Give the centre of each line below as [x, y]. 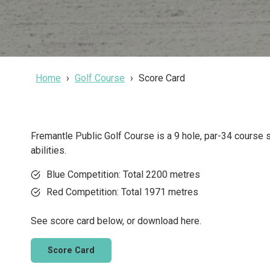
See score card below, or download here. [116, 221]
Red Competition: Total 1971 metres [122, 192]
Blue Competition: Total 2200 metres [123, 174]
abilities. [49, 150]
